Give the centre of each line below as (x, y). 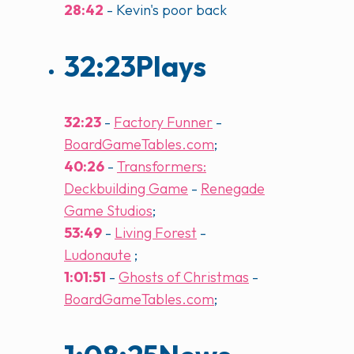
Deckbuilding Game (126, 188)
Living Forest (156, 232)
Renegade (233, 188)
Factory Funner (163, 122)
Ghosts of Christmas (184, 277)
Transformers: (162, 166)
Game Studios (108, 210)
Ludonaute (98, 254)
